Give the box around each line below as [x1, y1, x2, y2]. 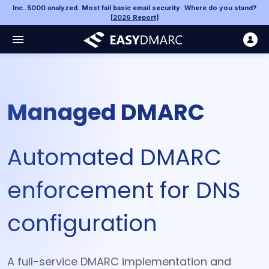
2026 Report [112, 13, 156, 22]
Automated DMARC [7, 141, 222, 173]
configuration [7, 207, 157, 239]
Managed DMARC [7, 97, 205, 128]
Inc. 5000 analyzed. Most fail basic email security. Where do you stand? [13, 4, 256, 12]
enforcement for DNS [7, 174, 241, 206]
